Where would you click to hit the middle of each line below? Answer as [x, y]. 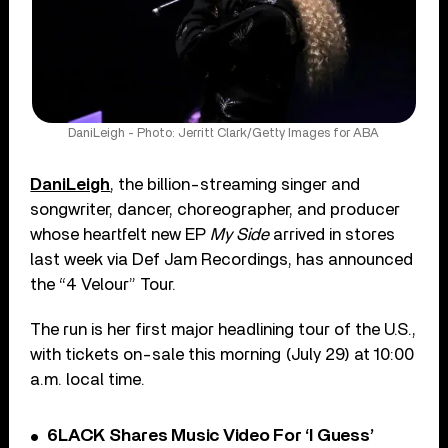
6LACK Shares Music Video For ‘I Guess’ [210, 435]
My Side [240, 234]
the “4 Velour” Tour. [103, 284]
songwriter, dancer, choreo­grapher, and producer [215, 209]
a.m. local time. [88, 379]
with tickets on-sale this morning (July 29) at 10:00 [222, 354]
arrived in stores [332, 234]
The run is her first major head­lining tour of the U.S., [223, 329]
